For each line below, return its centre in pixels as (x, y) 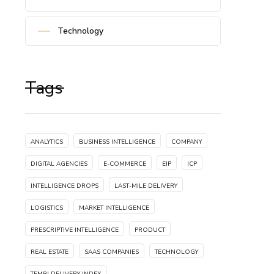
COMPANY (187, 142)
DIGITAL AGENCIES (59, 164)
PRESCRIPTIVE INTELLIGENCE (75, 230)
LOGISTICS (47, 208)
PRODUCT (150, 230)
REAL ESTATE (50, 252)
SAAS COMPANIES (112, 252)
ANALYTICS (47, 142)
